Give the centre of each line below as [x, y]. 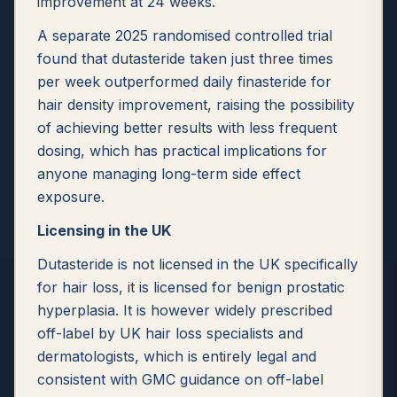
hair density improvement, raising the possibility [196, 105]
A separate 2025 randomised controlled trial [185, 35]
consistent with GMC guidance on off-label [180, 379]
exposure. [71, 197]
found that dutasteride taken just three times [185, 58]
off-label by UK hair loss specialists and [170, 333]
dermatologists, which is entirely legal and [177, 356]
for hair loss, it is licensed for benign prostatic [191, 287]
